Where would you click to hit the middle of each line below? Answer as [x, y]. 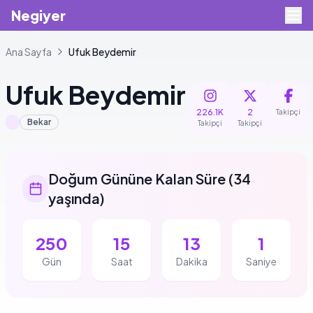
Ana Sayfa [29, 52]
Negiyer [38, 15]
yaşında [74, 198]
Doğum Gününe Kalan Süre [137, 179]
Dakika [191, 261]
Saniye [261, 261]
